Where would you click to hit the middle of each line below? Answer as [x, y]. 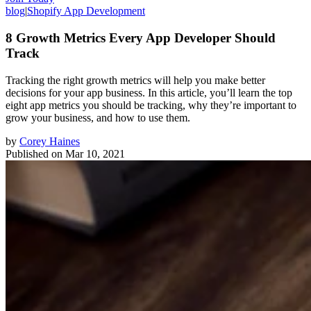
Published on [34, 153]
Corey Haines [50, 141]
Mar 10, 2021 [95, 153]
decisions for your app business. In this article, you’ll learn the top [149, 92]
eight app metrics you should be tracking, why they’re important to [151, 105]
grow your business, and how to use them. [98, 117]
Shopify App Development [86, 11]
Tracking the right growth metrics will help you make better [135, 80]
